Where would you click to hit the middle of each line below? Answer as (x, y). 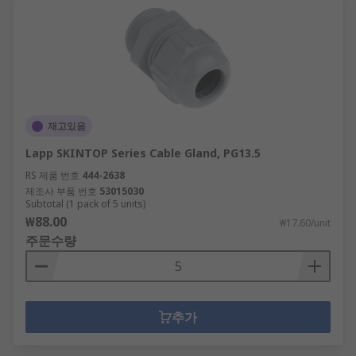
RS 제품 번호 (52, 175)
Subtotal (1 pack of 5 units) (85, 204)
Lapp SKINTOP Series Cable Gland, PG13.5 (143, 153)
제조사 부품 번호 (61, 191)
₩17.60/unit (305, 223)
